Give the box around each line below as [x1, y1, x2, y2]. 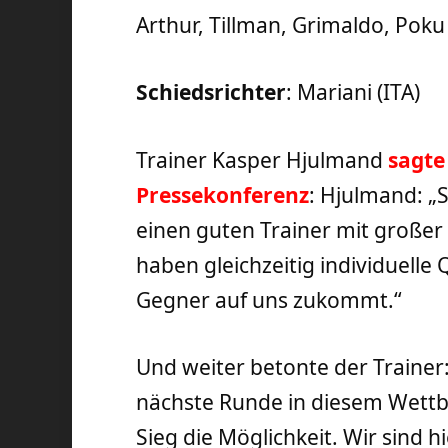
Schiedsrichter [136, 78, 287, 107]
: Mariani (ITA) [286, 78, 421, 107]
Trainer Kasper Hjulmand [136, 145, 389, 174]
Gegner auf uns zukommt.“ [136, 285, 403, 314]
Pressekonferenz [136, 180, 310, 209]
